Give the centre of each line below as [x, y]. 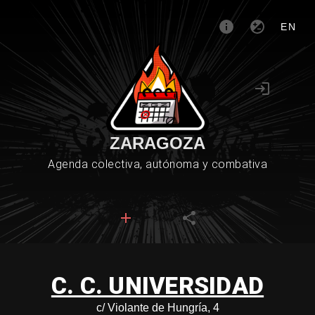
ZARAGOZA [157, 143]
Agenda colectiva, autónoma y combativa [157, 164]
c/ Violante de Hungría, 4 [157, 308]
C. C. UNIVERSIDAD [157, 285]
